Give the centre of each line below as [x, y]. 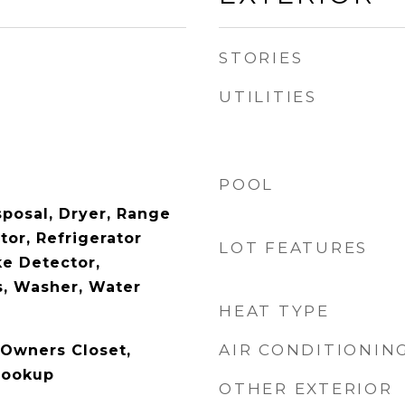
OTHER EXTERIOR [306, 389]
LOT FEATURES [293, 248]
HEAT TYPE [274, 311]
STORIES [261, 58]
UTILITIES [268, 97]
